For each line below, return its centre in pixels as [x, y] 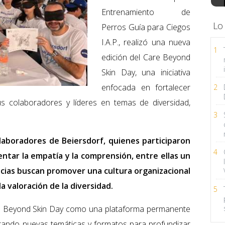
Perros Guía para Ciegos [146, 27]
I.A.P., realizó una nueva [146, 42]
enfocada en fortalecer [146, 88]
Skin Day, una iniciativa [146, 73]
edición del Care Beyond [146, 58]
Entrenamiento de [146, 12]
